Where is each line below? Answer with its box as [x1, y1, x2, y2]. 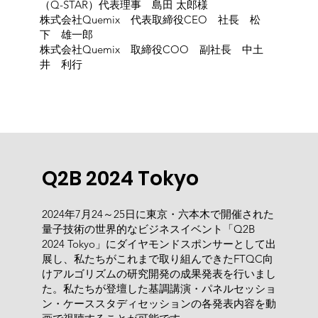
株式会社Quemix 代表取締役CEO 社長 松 [39, 12, 261, 26]
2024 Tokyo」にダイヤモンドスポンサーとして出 [41, 236, 276, 251]
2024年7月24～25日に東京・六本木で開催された [41, 207, 274, 221]
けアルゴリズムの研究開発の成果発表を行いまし [41, 266, 276, 280]
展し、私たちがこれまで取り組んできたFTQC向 [41, 251, 273, 265]
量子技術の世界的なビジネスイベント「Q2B [41, 221, 255, 236]
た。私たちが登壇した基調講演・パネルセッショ [41, 281, 276, 295]
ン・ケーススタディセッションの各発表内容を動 [41, 296, 276, 310]
